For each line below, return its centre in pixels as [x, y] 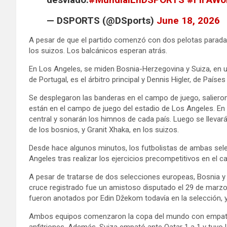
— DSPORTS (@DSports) [102, 20]
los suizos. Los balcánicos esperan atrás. [98, 50]
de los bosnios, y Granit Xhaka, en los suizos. [104, 129]
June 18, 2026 [188, 20]
